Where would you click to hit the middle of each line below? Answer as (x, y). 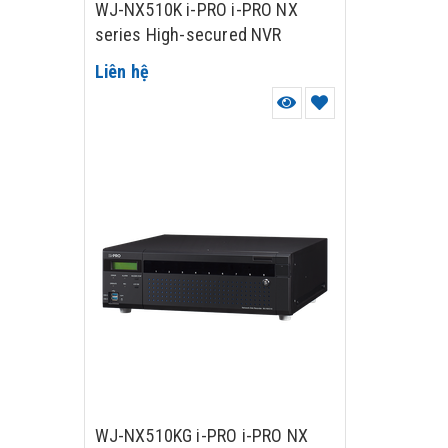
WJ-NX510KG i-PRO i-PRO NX (201, 435)
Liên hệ (122, 71)
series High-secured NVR (188, 34)
